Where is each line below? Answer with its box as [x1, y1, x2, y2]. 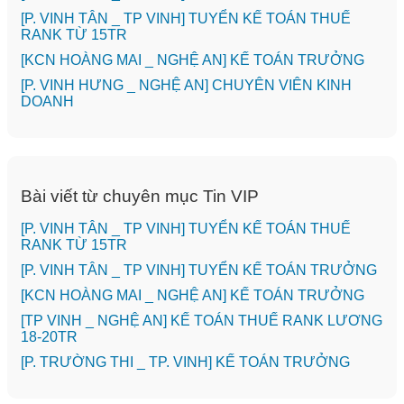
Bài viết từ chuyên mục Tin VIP [21, 186, 259, 206]
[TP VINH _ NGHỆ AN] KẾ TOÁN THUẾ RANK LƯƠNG [21, 312, 382, 328]
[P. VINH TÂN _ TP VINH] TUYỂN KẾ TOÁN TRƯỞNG [21, 262, 377, 278]
